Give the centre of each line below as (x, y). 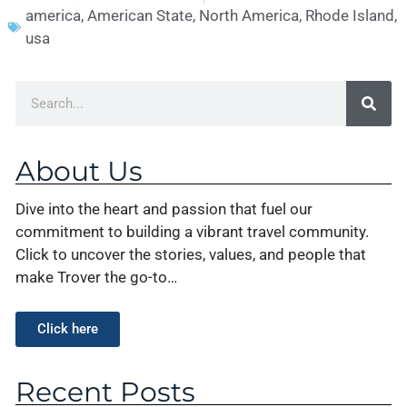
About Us (79, 171)
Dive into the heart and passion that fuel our (164, 208)
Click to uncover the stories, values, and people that (191, 254)
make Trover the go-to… (96, 277)
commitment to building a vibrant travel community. (192, 231)
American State (139, 15)
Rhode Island (349, 15)
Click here (68, 329)
